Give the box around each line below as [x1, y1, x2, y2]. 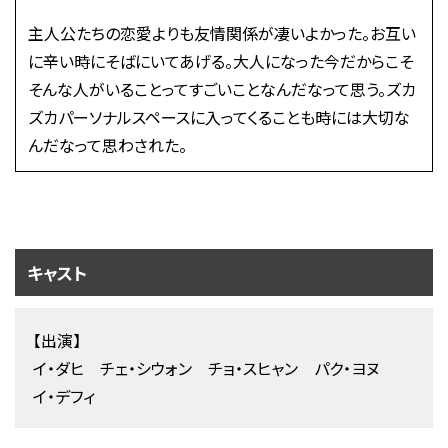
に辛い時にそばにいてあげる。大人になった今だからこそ [27, 49, 413, 74]
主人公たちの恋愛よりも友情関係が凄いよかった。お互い [27, 21, 416, 46]
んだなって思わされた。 [27, 133, 187, 158]
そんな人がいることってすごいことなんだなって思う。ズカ [27, 77, 416, 102]
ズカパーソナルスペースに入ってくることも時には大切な [27, 105, 410, 130]
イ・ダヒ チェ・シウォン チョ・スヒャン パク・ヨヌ [32, 355, 396, 380]
